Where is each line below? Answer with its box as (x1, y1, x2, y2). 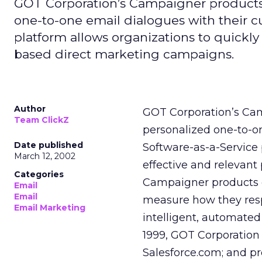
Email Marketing (14, 202, 85, 213)
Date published (14, 140, 83, 150)
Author (14, 104, 46, 114)
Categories (14, 169, 64, 180)
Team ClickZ (14, 115, 69, 125)
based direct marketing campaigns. (14, 47, 234, 61)
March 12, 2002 (14, 151, 75, 161)
